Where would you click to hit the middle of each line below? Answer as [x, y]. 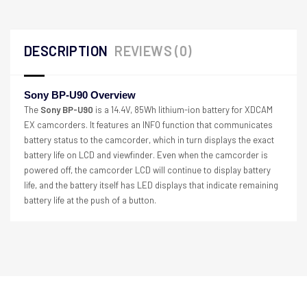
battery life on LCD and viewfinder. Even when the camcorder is [146, 155]
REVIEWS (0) [153, 50]
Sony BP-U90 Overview [80, 95]
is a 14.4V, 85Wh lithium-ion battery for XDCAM [183, 109]
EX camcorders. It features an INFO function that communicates [148, 124]
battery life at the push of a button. [90, 200]
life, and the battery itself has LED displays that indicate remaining [151, 185]
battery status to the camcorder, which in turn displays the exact [149, 139]
